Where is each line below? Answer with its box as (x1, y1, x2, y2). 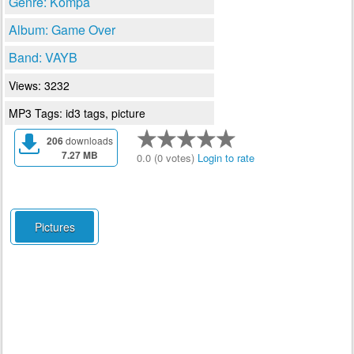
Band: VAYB (9, 48, 77, 66)
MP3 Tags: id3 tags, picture (9, 105, 145, 121)
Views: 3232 (9, 77, 70, 93)
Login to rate (198, 150, 254, 165)
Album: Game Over (9, 21, 115, 39)
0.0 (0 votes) (137, 150, 198, 165)
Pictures (34, 219, 75, 235)
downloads (63, 134, 113, 147)
